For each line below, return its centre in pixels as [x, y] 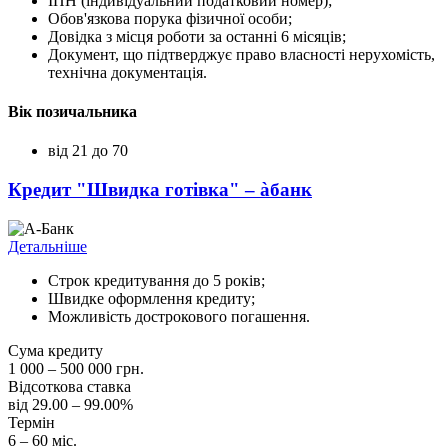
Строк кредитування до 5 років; [156, 280]
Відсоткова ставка [69, 386]
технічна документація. [127, 72]
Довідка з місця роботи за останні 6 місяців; [197, 36]
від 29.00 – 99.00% [70, 404]
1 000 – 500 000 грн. [76, 368]
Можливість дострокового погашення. [179, 316]
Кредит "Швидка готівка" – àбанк [160, 189]
